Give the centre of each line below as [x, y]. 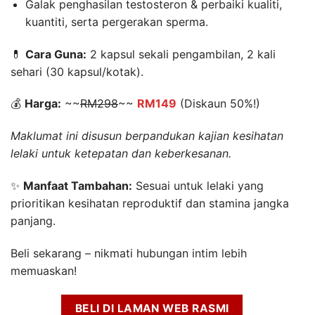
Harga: [43, 104]
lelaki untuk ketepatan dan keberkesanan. [121, 154]
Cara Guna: [56, 54]
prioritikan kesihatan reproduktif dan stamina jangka [150, 204]
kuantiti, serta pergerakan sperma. [116, 21]
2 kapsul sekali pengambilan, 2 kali [181, 54]
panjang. [33, 221]
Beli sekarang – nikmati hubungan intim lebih [129, 253]
